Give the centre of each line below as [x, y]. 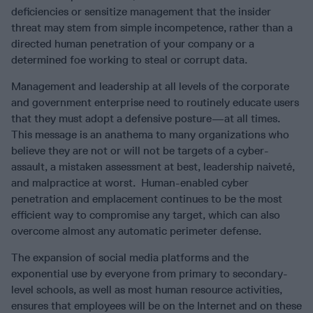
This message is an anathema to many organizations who [150, 135]
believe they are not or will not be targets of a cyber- [140, 151]
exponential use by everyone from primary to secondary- [150, 274]
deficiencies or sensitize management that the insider [141, 12]
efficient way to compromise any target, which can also [146, 215]
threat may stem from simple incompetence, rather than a [152, 28]
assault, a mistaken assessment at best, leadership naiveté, [153, 167]
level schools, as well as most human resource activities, [147, 290]
